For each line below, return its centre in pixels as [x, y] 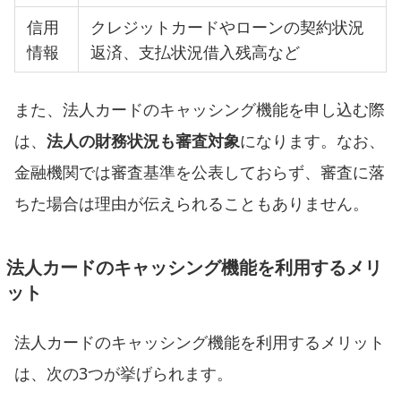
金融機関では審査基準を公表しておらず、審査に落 [200, 171]
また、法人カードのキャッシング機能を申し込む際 [200, 109]
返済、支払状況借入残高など [196, 51]
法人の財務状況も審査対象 [143, 140]
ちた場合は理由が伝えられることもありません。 [192, 203]
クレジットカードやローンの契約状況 [228, 26]
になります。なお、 [312, 140]
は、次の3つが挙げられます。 [124, 373]
